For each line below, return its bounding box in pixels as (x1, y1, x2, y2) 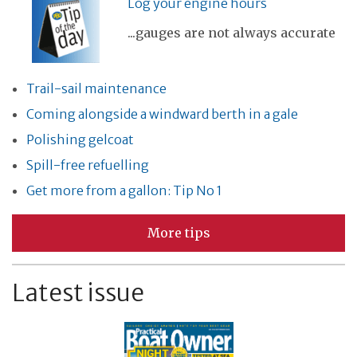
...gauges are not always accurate (127, 24, 335, 41)
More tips (147, 224, 210, 241)
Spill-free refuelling (26, 156, 149, 173)
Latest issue (12, 277, 144, 308)
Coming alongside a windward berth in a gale (26, 105, 298, 122)
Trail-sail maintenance (26, 80, 167, 96)
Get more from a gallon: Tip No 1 (26, 182, 222, 198)
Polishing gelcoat (26, 131, 134, 147)
